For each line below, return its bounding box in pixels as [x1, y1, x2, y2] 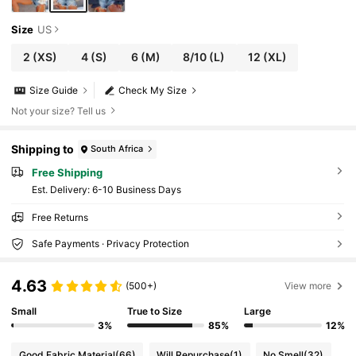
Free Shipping [31, 165, 103, 179]
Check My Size [118, 84, 188, 97]
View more [284, 279, 332, 292]
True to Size [127, 305, 183, 318]
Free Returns [31, 211, 88, 224]
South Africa [91, 143, 144, 155]
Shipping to [11, 142, 75, 157]
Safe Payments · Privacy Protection [31, 238, 189, 250]
